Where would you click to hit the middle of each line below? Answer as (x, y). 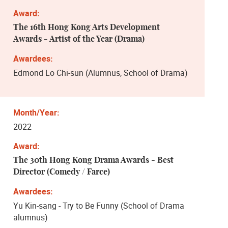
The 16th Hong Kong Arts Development (87, 27)
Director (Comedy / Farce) (62, 172)
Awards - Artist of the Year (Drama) (79, 39)
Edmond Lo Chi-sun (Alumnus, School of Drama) (101, 73)
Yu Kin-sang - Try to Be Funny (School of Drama (99, 205)
